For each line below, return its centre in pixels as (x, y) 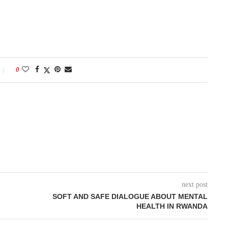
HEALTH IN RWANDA (172, 206)
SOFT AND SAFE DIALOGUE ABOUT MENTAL (130, 196)
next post (195, 184)
